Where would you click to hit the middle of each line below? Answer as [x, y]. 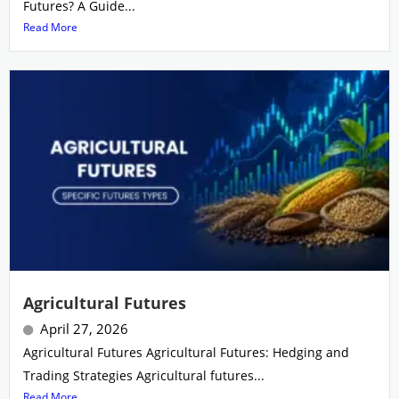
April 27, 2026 [84, 328]
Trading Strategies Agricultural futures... [144, 375]
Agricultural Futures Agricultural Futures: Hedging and [186, 352]
